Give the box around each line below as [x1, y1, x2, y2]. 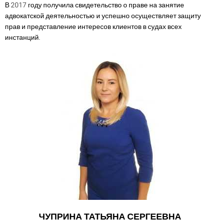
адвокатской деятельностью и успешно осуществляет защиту [5, 12, 201, 20]
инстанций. [5, 33, 40, 41]
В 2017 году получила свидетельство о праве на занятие [5, 1, 184, 9]
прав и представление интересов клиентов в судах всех [5, 23, 182, 30]
